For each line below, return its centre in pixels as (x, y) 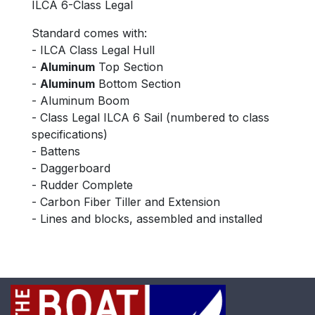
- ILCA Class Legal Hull (93, 50)
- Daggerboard (71, 168)
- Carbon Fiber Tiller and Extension (126, 202)
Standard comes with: (89, 33)
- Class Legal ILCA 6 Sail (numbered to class (150, 118)
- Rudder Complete (82, 185)
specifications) (69, 135)
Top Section (129, 67)
